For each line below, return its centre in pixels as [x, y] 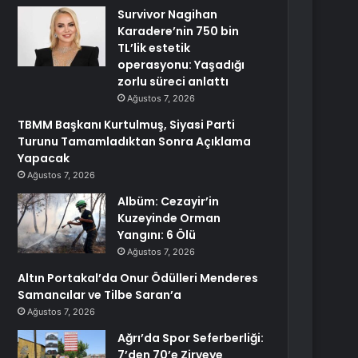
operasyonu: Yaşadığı [181, 65]
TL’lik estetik [154, 48]
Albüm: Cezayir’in [169, 201]
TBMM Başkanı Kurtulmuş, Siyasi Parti [127, 125]
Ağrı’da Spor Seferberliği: [191, 338]
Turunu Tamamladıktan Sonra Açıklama [135, 141]
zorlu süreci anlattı [173, 82]
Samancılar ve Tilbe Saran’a [100, 295]
